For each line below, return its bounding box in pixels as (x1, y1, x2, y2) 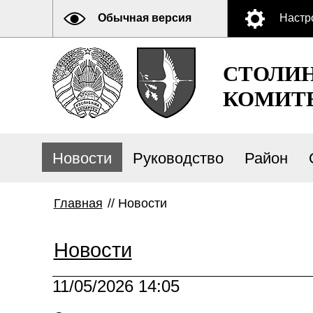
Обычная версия (97, 12, 191, 24)
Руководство (132, 150, 224, 167)
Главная (53, 196, 103, 210)
